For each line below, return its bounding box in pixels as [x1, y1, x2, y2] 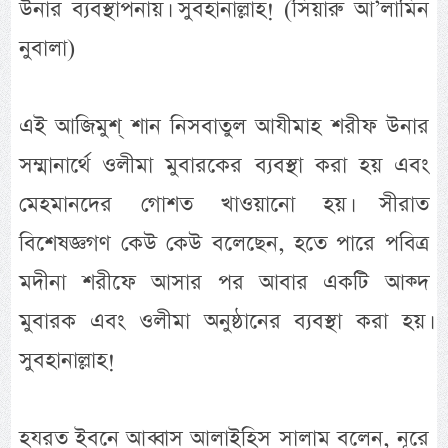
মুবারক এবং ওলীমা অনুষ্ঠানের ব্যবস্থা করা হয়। [19, 305, 429, 337]
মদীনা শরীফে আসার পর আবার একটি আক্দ [19, 266, 429, 298]
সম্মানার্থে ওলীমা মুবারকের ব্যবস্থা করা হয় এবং [19, 149, 429, 181]
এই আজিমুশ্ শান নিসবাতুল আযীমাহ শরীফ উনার [19, 110, 429, 142]
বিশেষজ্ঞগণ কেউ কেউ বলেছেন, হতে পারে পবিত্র [19, 227, 429, 259]
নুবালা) [19, 32, 76, 64]
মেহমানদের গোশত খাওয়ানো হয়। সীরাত [19, 188, 429, 220]
